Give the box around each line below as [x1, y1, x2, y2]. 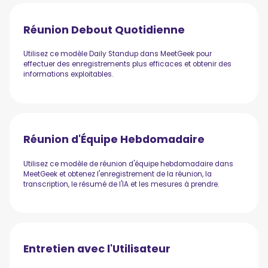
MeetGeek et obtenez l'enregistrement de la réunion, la [23, 169, 212, 179]
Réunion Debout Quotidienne [23, 22, 185, 37]
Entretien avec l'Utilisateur [23, 241, 171, 257]
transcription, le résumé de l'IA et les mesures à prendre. [23, 179, 220, 189]
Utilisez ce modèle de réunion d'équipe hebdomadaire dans [23, 159, 234, 169]
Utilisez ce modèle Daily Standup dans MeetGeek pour [23, 49, 212, 59]
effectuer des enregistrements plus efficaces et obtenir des [23, 59, 232, 69]
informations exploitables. [23, 69, 114, 80]
